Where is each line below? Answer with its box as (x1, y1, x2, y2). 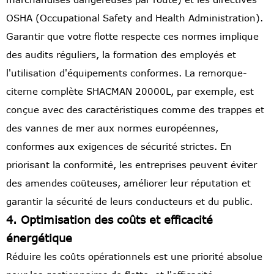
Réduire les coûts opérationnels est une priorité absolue (6, 251, 262, 262)
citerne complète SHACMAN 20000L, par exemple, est (6, 86, 254, 97)
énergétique (6, 231, 72, 245)
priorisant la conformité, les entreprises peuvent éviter (6, 159, 257, 171)
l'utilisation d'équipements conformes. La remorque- (6, 67, 247, 79)
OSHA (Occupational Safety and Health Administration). (6, 12, 263, 24)
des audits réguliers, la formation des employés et (6, 49, 236, 61)
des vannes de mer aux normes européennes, (6, 122, 218, 134)
